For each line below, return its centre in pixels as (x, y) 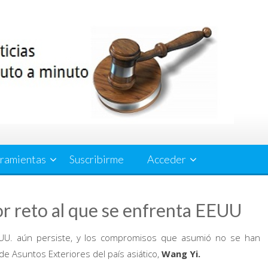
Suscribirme (97, 159)
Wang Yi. (181, 254)
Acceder (167, 159)
